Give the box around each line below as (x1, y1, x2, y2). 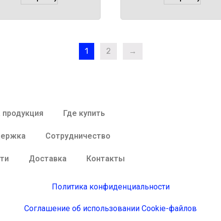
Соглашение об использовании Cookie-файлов (24, 203, 197, 213)
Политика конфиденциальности (51, 182, 170, 191)
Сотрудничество (45, 131, 110, 141)
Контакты (86, 153, 125, 163)
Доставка (28, 153, 67, 163)
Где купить (63, 108, 105, 118)
